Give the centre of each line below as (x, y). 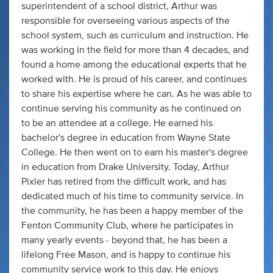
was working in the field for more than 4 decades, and (135, 50)
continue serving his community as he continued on (131, 108)
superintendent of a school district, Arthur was (119, 6)
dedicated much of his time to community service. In (133, 196)
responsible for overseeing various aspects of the (126, 21)
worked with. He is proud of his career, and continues (134, 79)
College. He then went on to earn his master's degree (135, 152)
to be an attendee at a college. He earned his (117, 123)
